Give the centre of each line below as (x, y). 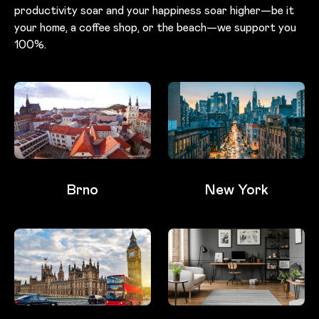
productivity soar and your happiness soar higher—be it (154, 10)
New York (236, 189)
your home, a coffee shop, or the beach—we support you (155, 27)
